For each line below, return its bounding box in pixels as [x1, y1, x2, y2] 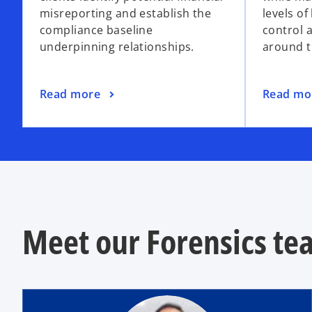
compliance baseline [40, 22, 153, 38]
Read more [40, 86, 100, 102]
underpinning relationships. [40, 39, 194, 55]
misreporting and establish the [40, 6, 212, 22]
